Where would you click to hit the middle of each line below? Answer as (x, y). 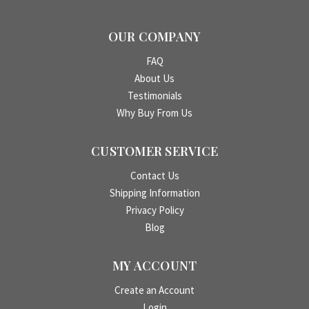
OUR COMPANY (154, 36)
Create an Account (154, 290)
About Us (154, 78)
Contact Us (154, 175)
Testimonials (154, 95)
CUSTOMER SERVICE (154, 151)
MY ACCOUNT (154, 265)
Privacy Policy (154, 210)
